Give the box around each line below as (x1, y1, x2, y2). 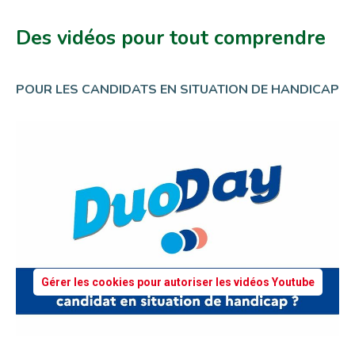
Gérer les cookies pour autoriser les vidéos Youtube (40, 276, 315, 289)
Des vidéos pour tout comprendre (16, 24, 326, 52)
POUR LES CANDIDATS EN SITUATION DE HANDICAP (16, 80, 339, 98)
